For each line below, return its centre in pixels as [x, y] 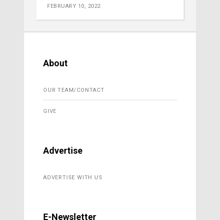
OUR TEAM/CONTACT [74, 90]
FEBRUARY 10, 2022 [74, 6]
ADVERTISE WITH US [73, 178]
